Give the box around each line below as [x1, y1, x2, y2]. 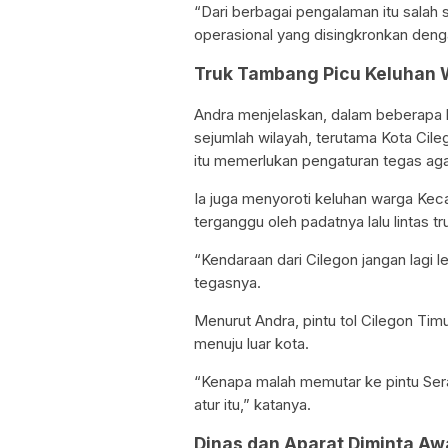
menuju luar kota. [194, 333, 309, 353]
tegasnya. [194, 272, 261, 292]
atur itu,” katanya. [194, 394, 311, 414]
